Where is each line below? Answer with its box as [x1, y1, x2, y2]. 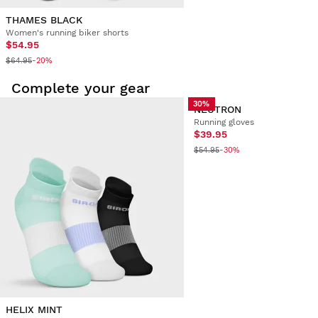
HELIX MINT [6, 303, 62, 315]
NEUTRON [193, 103, 241, 115]
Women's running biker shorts [6, 27, 128, 38]
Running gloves [193, 116, 254, 127]
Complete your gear [11, 79, 150, 97]
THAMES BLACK [6, 13, 82, 26]
